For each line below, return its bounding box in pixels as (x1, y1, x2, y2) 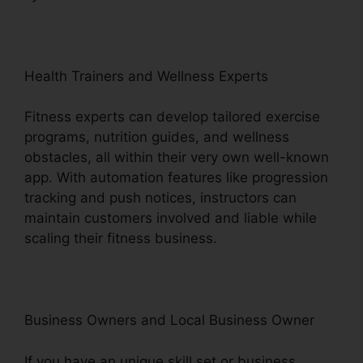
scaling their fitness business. (24, 230, 217, 247)
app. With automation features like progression (24, 169, 328, 186)
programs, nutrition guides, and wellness (24, 129, 289, 146)
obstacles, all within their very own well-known (24, 149, 329, 166)
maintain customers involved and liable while (24, 210, 317, 227)
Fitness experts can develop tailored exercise (24, 109, 320, 126)
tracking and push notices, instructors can (24, 190, 297, 207)
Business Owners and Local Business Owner (24, 312, 314, 329)
